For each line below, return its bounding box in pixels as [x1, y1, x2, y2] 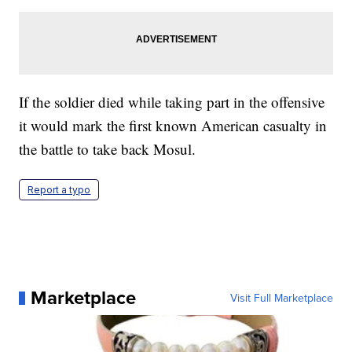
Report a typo [27, 184, 91, 196]
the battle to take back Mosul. [19, 139, 196, 159]
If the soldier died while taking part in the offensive [19, 92, 325, 112]
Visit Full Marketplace [229, 290, 333, 306]
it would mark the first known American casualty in [19, 115, 328, 136]
